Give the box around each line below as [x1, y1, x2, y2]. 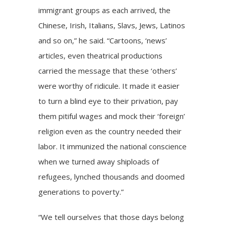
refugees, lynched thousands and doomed [38, 171, 185, 182]
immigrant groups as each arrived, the [38, 5, 171, 15]
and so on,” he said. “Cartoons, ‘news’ [38, 35, 167, 45]
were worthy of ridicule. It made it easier [38, 80, 180, 91]
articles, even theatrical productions [38, 50, 163, 61]
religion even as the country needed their [38, 126, 182, 136]
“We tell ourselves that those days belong [38, 211, 185, 222]
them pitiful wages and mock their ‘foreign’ [38, 110, 186, 121]
